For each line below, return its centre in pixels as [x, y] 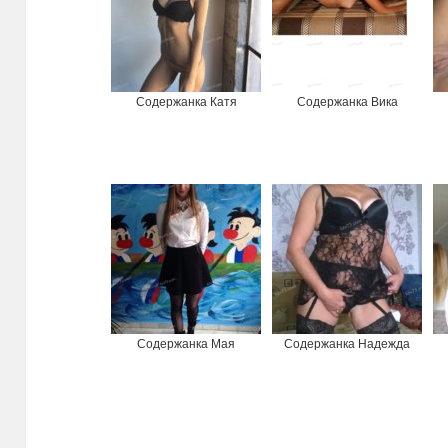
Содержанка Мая [186, 344]
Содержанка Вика [347, 102]
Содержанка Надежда [347, 344]
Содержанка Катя [186, 102]
